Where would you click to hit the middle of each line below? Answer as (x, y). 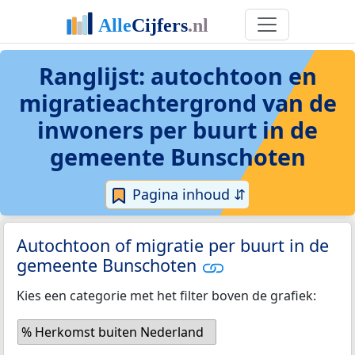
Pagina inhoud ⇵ (187, 194)
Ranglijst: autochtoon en (177, 76)
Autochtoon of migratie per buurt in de (173, 246)
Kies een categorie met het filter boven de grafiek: (166, 295)
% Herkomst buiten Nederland (113, 332)
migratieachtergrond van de (177, 103)
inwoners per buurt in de (177, 130)
